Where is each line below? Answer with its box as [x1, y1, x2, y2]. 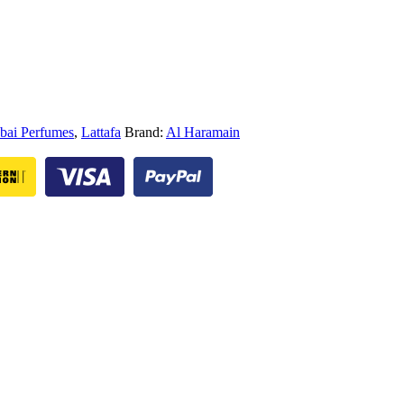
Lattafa [81, 124, 121, 140]
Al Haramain [166, 124, 240, 140]
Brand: [124, 124, 166, 140]
